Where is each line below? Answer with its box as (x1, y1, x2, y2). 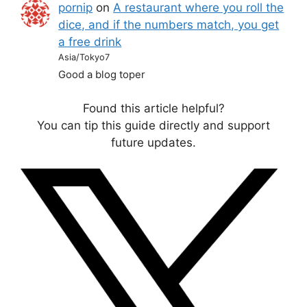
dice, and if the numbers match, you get (58, 17, 280, 32)
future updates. (111, 135, 196, 149)
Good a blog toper (58, 69, 146, 82)
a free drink (58, 34, 122, 49)
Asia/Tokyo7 (58, 51, 110, 62)
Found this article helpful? (82, 101, 225, 115)
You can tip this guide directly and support (37, 118, 270, 132)
